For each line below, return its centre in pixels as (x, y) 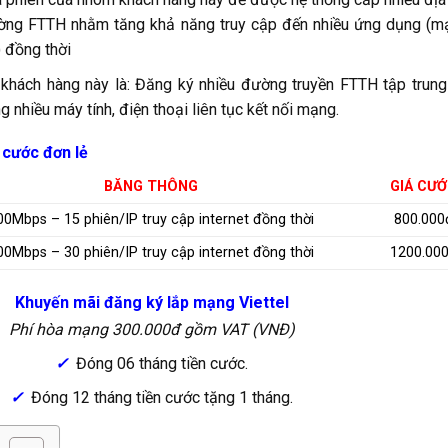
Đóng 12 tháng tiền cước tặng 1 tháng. (162, 397)
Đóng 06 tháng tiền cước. (162, 364)
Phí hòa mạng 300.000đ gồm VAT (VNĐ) (151, 330)
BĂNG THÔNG (151, 186)
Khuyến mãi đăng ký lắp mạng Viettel (151, 303)
